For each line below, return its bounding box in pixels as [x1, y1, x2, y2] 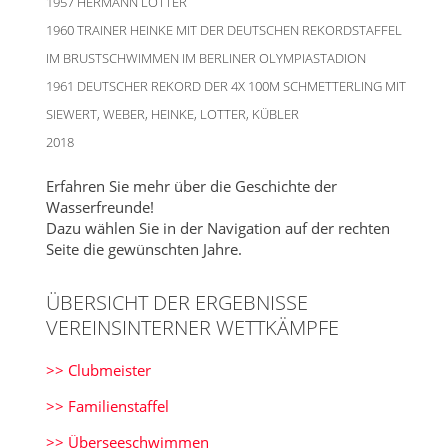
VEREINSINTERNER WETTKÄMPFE [45, 313, 339, 341]
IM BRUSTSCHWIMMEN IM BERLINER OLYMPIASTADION [45, 48, 366, 67]
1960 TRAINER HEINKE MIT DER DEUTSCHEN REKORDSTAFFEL [45, 20, 402, 39]
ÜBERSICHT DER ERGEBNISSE [45, 288, 308, 316]
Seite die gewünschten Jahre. [45, 238, 242, 259]
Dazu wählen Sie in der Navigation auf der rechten [45, 217, 390, 238]
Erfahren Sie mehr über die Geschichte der [45, 175, 337, 196]
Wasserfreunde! [45, 196, 154, 217]
